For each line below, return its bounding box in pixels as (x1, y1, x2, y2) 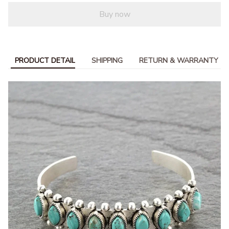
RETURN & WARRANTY (139, 55, 218, 65)
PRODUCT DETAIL (15, 55, 75, 65)
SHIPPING (91, 55, 123, 65)
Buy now (99, 8, 130, 20)
